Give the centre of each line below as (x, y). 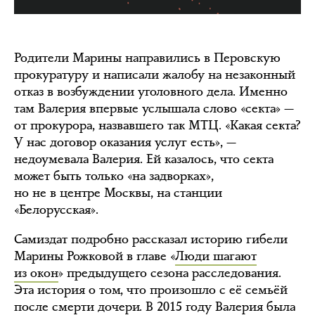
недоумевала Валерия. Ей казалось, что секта (144, 159)
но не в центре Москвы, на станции (118, 192)
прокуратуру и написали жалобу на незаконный (155, 74)
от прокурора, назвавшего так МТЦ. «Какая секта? (157, 125)
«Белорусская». (56, 209)
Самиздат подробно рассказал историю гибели (151, 239)
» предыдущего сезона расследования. (170, 272)
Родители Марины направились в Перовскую (147, 57)
